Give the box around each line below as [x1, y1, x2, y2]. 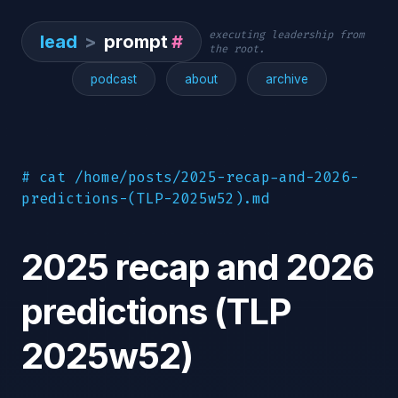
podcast [90, 72, 137, 86]
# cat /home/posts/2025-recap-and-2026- [21, 168, 359, 187]
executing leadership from [209, 28, 364, 42]
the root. [209, 42, 265, 56]
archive [265, 72, 308, 86]
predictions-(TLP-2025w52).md [21, 189, 270, 208]
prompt [104, 31, 168, 52]
